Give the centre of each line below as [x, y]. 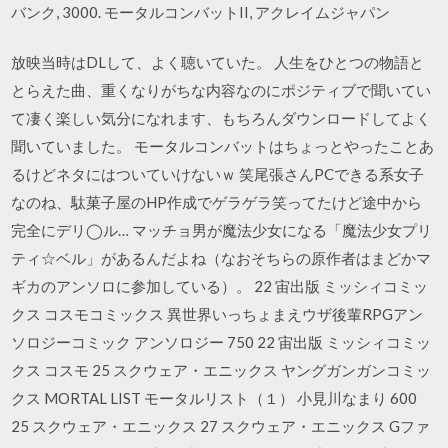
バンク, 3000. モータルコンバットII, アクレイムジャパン [202, 11]
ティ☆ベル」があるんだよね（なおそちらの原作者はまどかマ [221, 258]
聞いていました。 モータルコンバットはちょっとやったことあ [223, 146]
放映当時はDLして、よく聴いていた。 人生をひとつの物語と [218, 62]
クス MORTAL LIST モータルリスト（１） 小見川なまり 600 [214, 398]
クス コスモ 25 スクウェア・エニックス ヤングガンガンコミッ [221, 370]
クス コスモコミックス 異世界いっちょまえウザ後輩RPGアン [217, 314]
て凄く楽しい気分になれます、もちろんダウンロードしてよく [221, 118]
